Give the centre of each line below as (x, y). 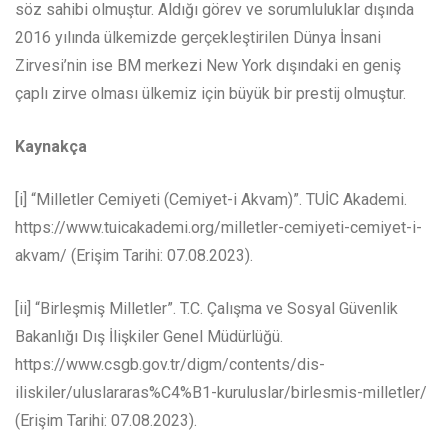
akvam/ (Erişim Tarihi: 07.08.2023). (134, 256)
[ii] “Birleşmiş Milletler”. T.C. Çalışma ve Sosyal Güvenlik (206, 309)
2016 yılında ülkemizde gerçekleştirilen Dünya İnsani (198, 38)
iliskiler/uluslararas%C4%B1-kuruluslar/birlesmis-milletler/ (221, 393)
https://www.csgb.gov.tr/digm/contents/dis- (170, 365)
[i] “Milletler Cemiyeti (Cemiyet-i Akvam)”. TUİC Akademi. (211, 200)
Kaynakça (51, 147)
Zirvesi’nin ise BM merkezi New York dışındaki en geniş (208, 66)
